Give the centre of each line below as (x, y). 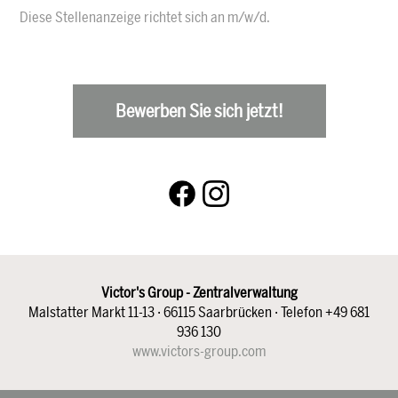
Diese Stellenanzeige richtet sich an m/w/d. (145, 17)
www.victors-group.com (199, 351)
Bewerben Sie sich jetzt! (199, 111)
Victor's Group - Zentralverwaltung (199, 292)
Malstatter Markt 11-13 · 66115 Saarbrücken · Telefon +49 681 (199, 312)
